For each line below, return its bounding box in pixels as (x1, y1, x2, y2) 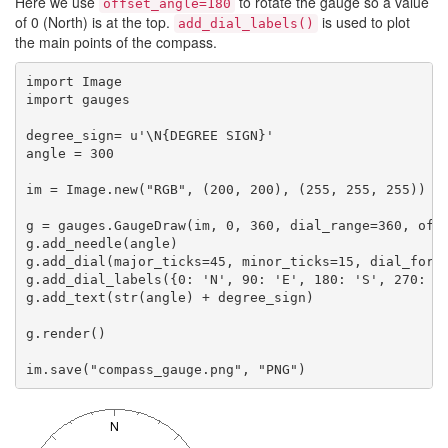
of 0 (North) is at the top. (15, 12, 174, 32)
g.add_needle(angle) (25, 235, 178, 251)
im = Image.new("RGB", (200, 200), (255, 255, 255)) (25, 181, 426, 197)
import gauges (25, 91, 130, 107)
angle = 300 (25, 145, 114, 161)
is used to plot (318, 12, 410, 32)
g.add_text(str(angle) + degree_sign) (25, 289, 314, 305)
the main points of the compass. (15, 32, 217, 52)
